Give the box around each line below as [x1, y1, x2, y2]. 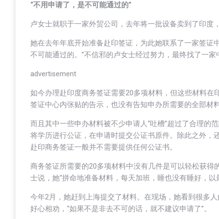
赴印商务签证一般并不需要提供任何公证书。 [30, 143, 177, 152]
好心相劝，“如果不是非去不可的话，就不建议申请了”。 [30, 204, 211, 213]
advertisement [30, 69, 76, 78]
